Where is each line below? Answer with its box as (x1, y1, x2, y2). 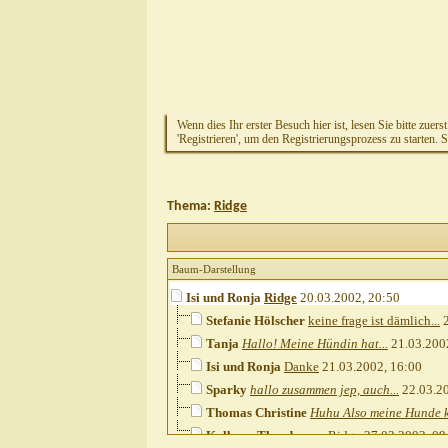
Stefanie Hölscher (206, 313, 305, 329)
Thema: (167, 199, 214, 214)
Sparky (206, 382, 247, 398)
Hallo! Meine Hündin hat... (242, 336, 388, 352)
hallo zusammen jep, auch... (250, 382, 399, 398)
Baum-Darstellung (172, 263, 256, 276)
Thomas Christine (206, 405, 307, 421)
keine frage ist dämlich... (308, 313, 440, 329)
